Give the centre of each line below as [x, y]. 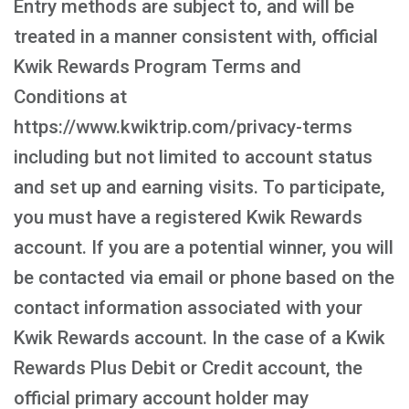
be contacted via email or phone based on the [204, 278]
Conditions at [70, 97]
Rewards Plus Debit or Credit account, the [188, 368]
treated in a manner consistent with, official [196, 37]
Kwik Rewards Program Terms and [157, 67]
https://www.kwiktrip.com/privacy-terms [183, 127]
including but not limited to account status [193, 157]
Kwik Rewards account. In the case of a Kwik [199, 338]
